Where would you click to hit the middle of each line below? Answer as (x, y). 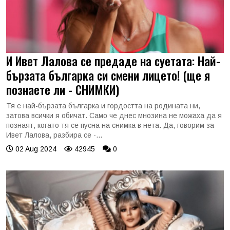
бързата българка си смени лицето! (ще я (108, 75)
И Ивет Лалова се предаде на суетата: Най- (113, 61)
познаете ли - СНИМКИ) (63, 90)
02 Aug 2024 (35, 149)
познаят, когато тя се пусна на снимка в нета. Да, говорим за (110, 125)
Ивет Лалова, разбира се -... (54, 135)
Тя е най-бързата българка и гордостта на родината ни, (103, 106)
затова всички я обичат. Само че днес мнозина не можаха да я (114, 116)
